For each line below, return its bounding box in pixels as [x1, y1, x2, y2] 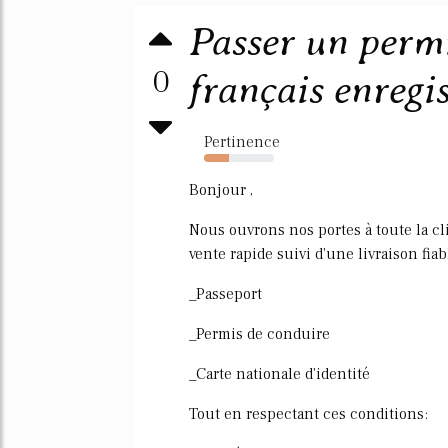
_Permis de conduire [189, 324, 330, 344]
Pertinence [204, 132, 280, 152]
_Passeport [189, 284, 262, 304]
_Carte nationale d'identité [189, 364, 370, 384]
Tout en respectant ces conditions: [189, 404, 428, 424]
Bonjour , [189, 180, 253, 200]
